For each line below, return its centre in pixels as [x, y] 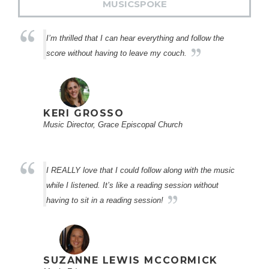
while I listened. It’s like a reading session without [132, 185]
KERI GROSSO [84, 113]
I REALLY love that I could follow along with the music [141, 170]
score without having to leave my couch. [116, 53]
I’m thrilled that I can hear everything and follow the [135, 38]
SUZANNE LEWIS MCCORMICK [131, 260]
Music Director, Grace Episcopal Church [113, 125]
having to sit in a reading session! [105, 200]
